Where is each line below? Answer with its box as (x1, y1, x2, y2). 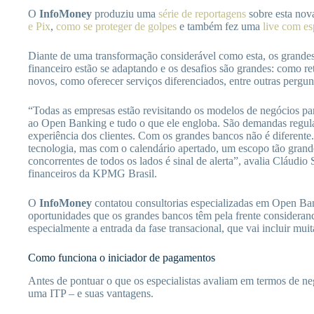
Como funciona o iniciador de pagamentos (28, 251, 215, 264)
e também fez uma (177, 20, 263, 32)
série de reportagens (158, 7, 246, 20)
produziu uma (92, 7, 158, 20)
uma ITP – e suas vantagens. (28, 287, 153, 299)
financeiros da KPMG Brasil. (28, 167, 157, 179)
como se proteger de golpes (56, 20, 177, 32)
